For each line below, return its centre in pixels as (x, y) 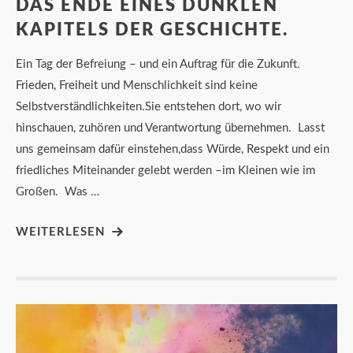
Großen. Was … (58, 191)
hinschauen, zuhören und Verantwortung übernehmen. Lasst (170, 128)
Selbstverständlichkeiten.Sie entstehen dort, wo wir (149, 106)
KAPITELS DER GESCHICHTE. (152, 30)
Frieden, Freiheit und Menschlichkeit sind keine (137, 85)
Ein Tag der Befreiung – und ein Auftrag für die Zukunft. (158, 64)
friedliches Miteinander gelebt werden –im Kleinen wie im (165, 170)
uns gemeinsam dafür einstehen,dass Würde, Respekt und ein (173, 149)
